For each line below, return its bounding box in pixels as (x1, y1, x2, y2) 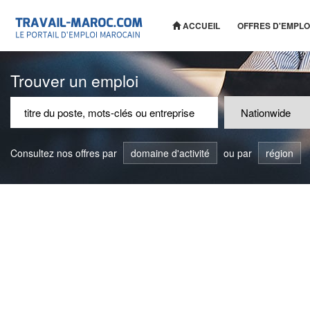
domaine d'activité (131, 146, 210, 160)
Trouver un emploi (10, 69, 138, 92)
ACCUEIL (181, 19, 220, 32)
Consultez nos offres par (10, 146, 120, 160)
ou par (221, 146, 255, 160)
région (266, 146, 293, 160)
